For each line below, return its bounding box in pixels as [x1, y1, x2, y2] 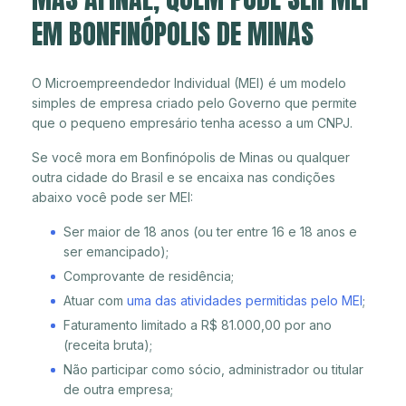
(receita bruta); [63, 337, 152, 353]
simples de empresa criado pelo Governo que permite [32, 95, 357, 111]
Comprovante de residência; [63, 268, 234, 285]
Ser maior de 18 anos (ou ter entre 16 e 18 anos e [63, 224, 357, 240]
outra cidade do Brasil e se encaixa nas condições [32, 169, 335, 186]
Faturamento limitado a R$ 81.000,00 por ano [63, 317, 332, 333]
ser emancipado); [63, 244, 169, 260]
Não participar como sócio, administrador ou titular [63, 362, 363, 378]
